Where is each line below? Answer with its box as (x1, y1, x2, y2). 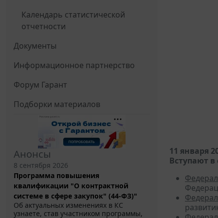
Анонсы (14, 147, 51, 161)
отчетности (21, 21, 66, 32)
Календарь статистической (21, 9, 125, 20)
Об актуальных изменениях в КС (14, 200, 123, 210)
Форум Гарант (14, 79, 67, 91)
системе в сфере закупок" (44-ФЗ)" (14, 191, 137, 201)
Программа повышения (14, 171, 99, 181)
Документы (14, 40, 56, 52)
